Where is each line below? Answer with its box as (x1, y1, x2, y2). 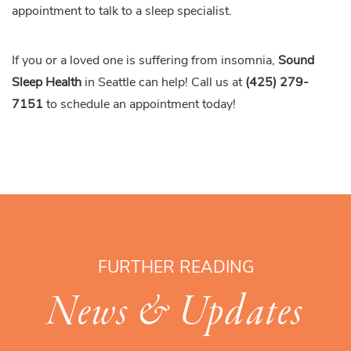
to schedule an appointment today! (46, 98, 236, 111)
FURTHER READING (97, 259, 254, 277)
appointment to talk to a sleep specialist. (12, 5, 232, 18)
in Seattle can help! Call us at (85, 76, 245, 89)
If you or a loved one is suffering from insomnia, (12, 54, 278, 67)
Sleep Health (12, 76, 85, 89)
